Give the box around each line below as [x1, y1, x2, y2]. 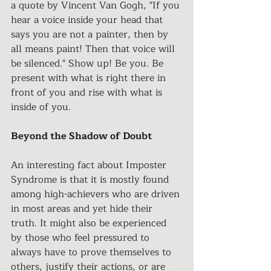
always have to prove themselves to [11, 244, 174, 260]
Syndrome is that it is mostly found [11, 171, 172, 188]
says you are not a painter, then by [11, 26, 171, 42]
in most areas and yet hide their [11, 200, 155, 217]
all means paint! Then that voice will [11, 41, 178, 57]
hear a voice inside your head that [11, 11, 166, 28]
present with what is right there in [11, 70, 169, 86]
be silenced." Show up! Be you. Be [11, 55, 166, 71]
